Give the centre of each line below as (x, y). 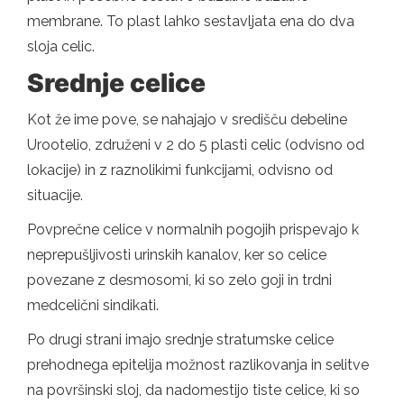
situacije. (55, 195)
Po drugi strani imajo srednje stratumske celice (180, 339)
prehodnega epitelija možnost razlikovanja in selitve (198, 364)
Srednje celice (116, 83)
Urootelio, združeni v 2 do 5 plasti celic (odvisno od (196, 144)
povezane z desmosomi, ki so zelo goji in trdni (179, 280)
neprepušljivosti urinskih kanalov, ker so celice (177, 254)
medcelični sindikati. (93, 305)
